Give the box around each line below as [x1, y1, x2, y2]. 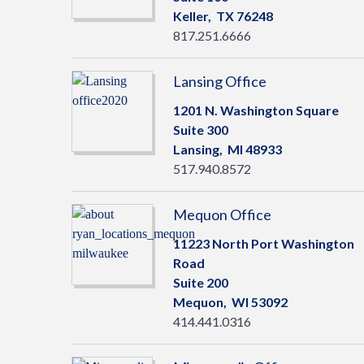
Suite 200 [173, 275, 228, 290]
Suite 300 [173, 122, 228, 137]
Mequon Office [173, 206, 271, 223]
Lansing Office [173, 72, 266, 90]
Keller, [173, 8, 216, 24]
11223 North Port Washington [173, 236, 354, 251]
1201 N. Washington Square [173, 102, 339, 118]
